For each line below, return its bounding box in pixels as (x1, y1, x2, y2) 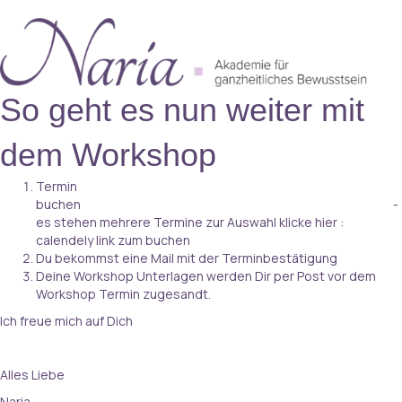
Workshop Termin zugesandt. (36, 284, 211, 302)
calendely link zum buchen (36, 231, 190, 249)
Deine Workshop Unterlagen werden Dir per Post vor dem (36, 267, 376, 284)
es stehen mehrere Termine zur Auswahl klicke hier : (36, 213, 344, 231)
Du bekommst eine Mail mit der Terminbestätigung (36, 249, 337, 267)
